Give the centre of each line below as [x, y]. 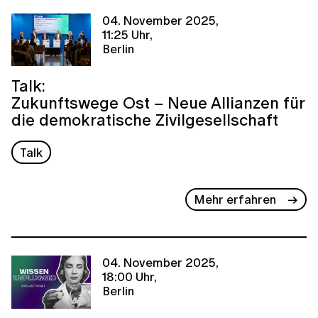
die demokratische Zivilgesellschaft [145, 120]
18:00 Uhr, [130, 277]
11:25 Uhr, [127, 34]
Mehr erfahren [235, 199]
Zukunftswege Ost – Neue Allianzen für [158, 103]
